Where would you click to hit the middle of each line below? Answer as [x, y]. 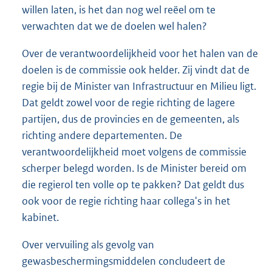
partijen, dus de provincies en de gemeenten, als [131, 119]
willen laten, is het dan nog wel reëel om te [119, 9]
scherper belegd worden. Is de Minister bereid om [134, 168]
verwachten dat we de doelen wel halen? [114, 26]
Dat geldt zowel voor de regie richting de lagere [128, 102]
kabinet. [40, 217]
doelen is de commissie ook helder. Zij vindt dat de [136, 70]
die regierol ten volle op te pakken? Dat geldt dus [133, 184]
